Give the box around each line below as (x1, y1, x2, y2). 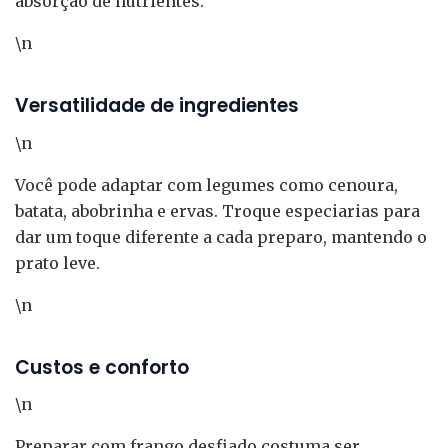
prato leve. (15, 252, 100, 273)
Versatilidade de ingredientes (15, 92, 299, 120)
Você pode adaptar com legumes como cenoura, (15, 174, 398, 195)
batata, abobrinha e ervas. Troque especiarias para (15, 200, 420, 221)
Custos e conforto (15, 353, 189, 381)
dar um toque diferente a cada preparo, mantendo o (15, 226, 427, 247)
